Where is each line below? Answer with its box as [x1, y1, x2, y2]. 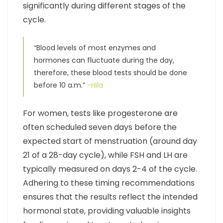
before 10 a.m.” [34, 80, 87, 91]
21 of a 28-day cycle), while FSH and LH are [23, 149, 188, 161]
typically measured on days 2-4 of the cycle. [23, 163, 197, 175]
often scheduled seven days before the [23, 121, 177, 133]
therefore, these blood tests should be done [34, 68, 187, 78]
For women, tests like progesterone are [23, 108, 178, 119]
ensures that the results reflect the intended [23, 191, 198, 203]
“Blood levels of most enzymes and [34, 43, 156, 53]
